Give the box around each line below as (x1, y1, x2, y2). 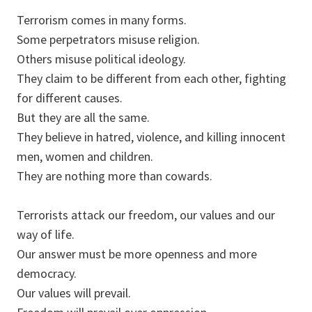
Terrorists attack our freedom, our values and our (17, 207, 275, 224)
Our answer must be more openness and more (17, 246, 257, 263)
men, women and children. (17, 148, 153, 165)
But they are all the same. (17, 109, 150, 126)
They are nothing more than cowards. (17, 168, 212, 185)
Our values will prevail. (17, 285, 131, 302)
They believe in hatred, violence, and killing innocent (17, 129, 286, 146)
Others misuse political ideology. (17, 51, 186, 68)
